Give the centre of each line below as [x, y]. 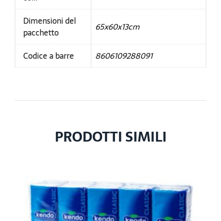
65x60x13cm [117, 27]
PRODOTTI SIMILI [110, 137]
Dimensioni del [50, 21]
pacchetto [41, 33]
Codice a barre [49, 56]
